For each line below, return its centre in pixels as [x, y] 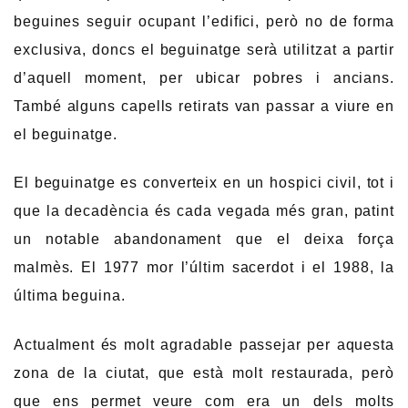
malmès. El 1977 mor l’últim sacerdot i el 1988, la [204, 268]
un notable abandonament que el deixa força [204, 240]
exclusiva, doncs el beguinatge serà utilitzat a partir [204, 49]
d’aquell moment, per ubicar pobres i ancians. [204, 77]
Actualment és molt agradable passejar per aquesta [204, 344]
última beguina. [70, 296]
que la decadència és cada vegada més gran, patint [204, 211]
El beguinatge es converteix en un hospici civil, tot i [204, 183]
